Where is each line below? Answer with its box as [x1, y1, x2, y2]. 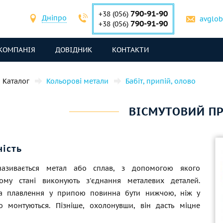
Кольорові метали [46, 77, 109, 86]
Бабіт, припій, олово [125, 77, 196, 86]
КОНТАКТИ [112, 45, 149, 54]
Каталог [2, 77, 29, 86]
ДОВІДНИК [55, 45, 92, 54]
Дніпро [42, 13, 67, 22]
